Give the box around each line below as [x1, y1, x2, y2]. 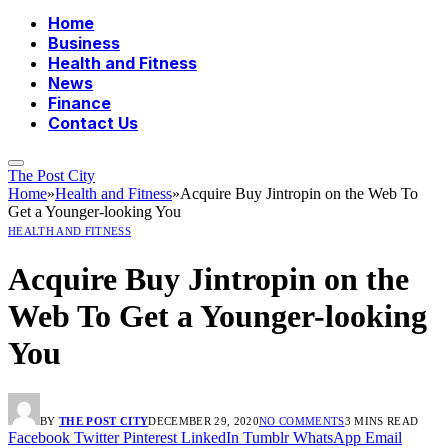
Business [48, 33, 120, 54]
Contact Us [48, 113, 138, 134]
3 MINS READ [344, 415, 419, 428]
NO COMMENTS [258, 415, 345, 428]
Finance [48, 93, 111, 114]
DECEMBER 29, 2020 [148, 415, 259, 428]
